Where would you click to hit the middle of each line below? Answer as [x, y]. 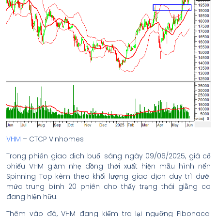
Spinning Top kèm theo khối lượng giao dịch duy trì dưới [108, 176]
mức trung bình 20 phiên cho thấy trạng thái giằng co [108, 186]
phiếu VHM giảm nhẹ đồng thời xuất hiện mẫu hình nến [108, 166]
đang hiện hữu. [32, 196]
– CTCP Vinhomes [52, 139]
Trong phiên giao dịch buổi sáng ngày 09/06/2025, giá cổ [108, 156]
